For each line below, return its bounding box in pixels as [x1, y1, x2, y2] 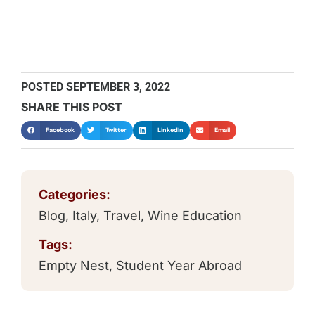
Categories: [39, 187, 110, 202]
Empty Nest [39, 258, 109, 274]
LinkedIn [157, 125, 184, 134]
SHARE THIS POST [21, 99, 122, 114]
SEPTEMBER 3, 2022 [66, 79, 170, 94]
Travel [103, 208, 141, 224]
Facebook [46, 125, 75, 134]
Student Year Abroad [116, 258, 242, 274]
